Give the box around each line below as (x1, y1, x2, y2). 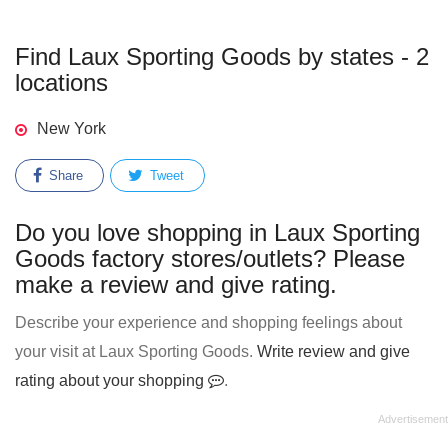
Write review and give (257, 343, 410, 360)
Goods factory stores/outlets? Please (15, 245, 405, 272)
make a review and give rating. (15, 271, 337, 298)
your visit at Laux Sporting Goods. (15, 343, 257, 360)
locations (15, 69, 108, 96)
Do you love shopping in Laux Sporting (15, 219, 420, 246)
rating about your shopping (15, 372, 208, 389)
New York (37, 120, 106, 137)
